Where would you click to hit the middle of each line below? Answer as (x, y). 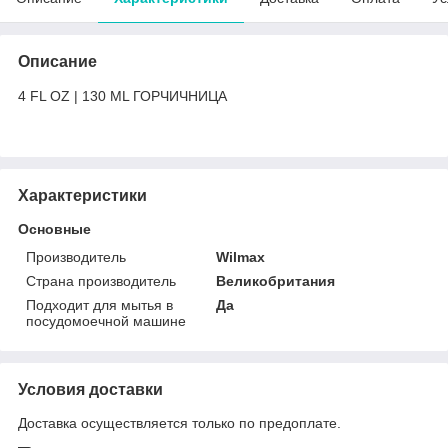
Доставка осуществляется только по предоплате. (179, 422)
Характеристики (82, 195)
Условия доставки (90, 389)
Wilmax (241, 256)
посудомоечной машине (106, 320)
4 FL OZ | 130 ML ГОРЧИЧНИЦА (122, 95)
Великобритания (276, 280)
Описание (57, 61)
